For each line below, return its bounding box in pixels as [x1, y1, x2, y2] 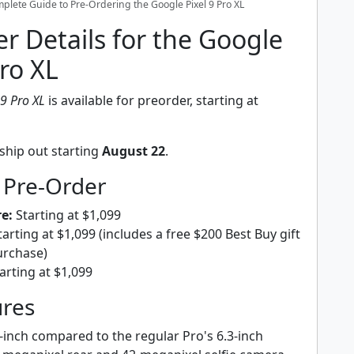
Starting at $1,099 [13, 205, 121, 224]
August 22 [102, 141, 165, 160]
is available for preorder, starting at [45, 91, 258, 109]
